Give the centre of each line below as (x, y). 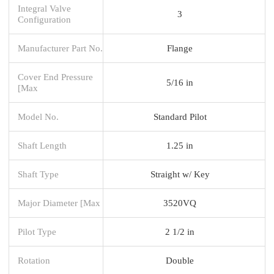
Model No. (38, 116)
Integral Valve (44, 8)
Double (180, 260)
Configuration (44, 19)
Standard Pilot (180, 116)
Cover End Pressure (55, 76)
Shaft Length (42, 145)
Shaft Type (38, 174)
